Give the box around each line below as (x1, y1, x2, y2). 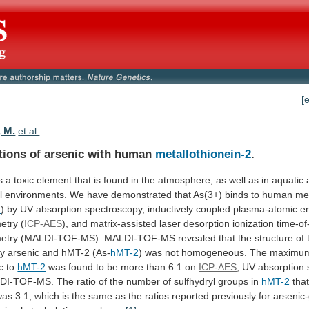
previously (212, 290, 257, 301)
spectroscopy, (85, 203, 146, 215)
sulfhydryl (174, 275, 216, 287)
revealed (178, 232, 217, 243)
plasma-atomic (233, 203, 298, 215)
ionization (232, 217, 275, 229)
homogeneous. (181, 246, 248, 258)
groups (218, 275, 249, 287)
